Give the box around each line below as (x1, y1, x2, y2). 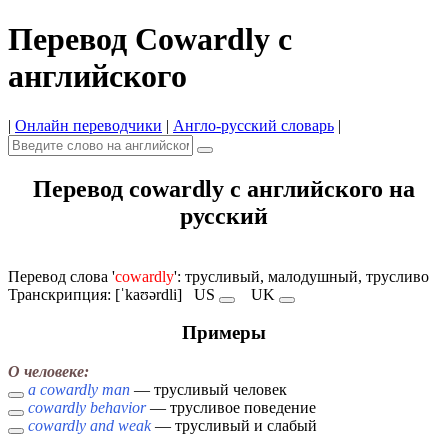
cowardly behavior (28, 399, 146, 417)
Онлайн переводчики (15, 116, 162, 134)
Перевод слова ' (8, 267, 115, 285)
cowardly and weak (28, 417, 151, 435)
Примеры (182, 322, 266, 344)
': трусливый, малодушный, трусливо (174, 267, 429, 285)
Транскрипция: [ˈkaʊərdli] (8, 285, 194, 303)
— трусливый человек (130, 381, 287, 399)
